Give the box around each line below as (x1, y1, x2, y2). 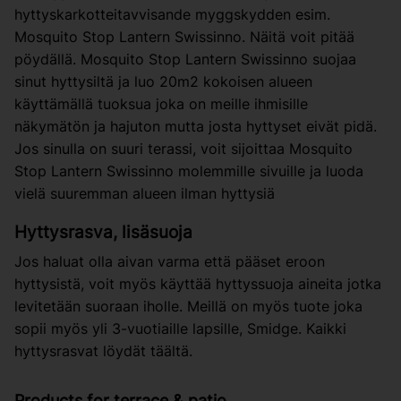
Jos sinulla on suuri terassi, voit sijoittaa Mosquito (14, 139, 353, 158)
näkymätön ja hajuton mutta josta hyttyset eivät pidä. (14, 116, 377, 135)
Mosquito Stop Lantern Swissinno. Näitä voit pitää (14, 27, 354, 46)
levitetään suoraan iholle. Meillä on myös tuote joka (14, 297, 363, 316)
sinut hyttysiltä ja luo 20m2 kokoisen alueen (14, 72, 312, 90)
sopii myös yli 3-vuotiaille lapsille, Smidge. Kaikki (14, 320, 346, 338)
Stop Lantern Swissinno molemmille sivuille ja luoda (14, 161, 363, 180)
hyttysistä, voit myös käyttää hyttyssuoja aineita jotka (14, 275, 381, 294)
